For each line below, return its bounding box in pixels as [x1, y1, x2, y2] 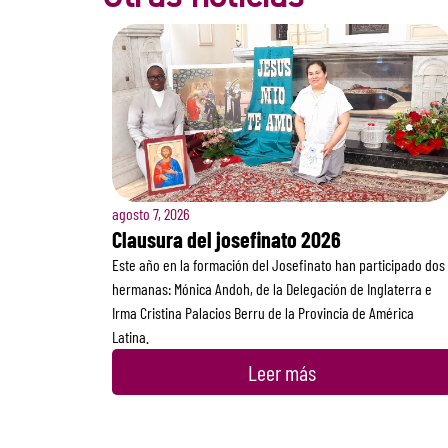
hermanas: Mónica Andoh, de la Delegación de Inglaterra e [112, 278, 432, 298]
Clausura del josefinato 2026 [112, 225, 341, 252]
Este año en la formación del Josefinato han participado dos [112, 254, 445, 274]
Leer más [248, 358, 316, 385]
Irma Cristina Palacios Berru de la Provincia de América [112, 302, 414, 322]
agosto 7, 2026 [112, 203, 190, 223]
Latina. [112, 326, 149, 346]
